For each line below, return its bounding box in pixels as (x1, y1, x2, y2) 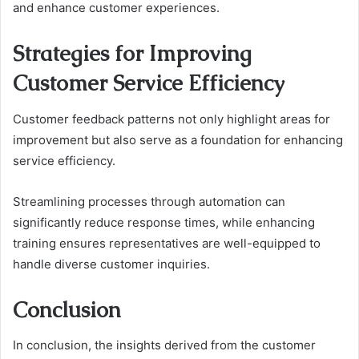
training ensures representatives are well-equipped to (13, 235, 321, 251)
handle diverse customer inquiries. (13, 256, 210, 272)
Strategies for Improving (13, 39, 252, 68)
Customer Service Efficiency (13, 69, 284, 98)
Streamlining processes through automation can (13, 193, 285, 209)
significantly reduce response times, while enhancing (13, 214, 315, 230)
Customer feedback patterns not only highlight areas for (13, 111, 330, 127)
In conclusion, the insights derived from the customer (13, 337, 316, 353)
